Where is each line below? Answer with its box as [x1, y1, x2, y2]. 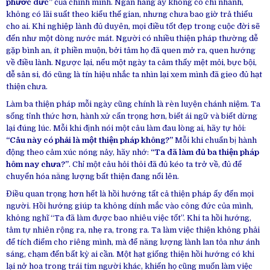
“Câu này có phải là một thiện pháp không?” [6, 135, 173, 145]
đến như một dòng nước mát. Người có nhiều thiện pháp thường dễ [6, 33, 258, 43]
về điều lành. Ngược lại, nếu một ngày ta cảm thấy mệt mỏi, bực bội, [6, 57, 257, 67]
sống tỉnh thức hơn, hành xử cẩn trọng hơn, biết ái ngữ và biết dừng [6, 111, 257, 121]
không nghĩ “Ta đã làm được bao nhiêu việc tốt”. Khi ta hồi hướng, [6, 213, 251, 222]
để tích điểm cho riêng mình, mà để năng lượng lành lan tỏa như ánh [6, 237, 260, 246]
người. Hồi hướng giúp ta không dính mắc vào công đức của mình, [6, 201, 253, 210]
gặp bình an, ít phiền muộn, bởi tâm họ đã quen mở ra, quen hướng [6, 45, 256, 55]
